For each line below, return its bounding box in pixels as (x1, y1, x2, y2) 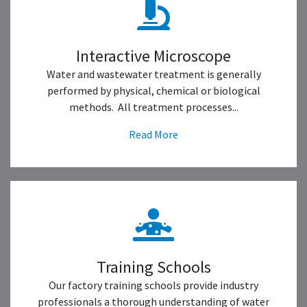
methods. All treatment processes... (69, 100, 238, 114)
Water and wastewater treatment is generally (46, 67, 261, 81)
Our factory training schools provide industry (49, 278, 258, 292)
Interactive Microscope (76, 45, 231, 66)
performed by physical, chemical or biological (47, 84, 260, 97)
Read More (129, 127, 178, 141)
